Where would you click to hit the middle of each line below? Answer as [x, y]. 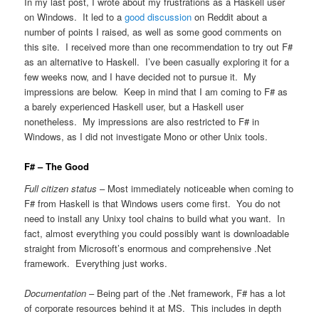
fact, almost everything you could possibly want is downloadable [157, 234]
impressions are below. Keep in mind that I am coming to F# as [156, 91]
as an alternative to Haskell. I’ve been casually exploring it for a [157, 61]
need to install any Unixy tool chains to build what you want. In [155, 219]
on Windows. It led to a [75, 16]
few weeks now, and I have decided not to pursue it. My [141, 76]
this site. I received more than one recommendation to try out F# [159, 46]
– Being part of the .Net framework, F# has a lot [186, 293]
